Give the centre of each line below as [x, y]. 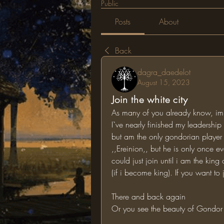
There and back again [148, 196]
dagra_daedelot [164, 72]
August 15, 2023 [164, 82]
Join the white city [150, 99]
